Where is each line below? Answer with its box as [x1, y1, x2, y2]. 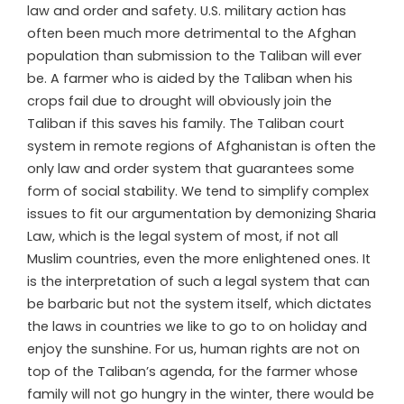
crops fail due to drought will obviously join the [27, 91, 332, 110]
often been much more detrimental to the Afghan [27, 23, 356, 42]
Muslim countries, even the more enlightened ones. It [27, 249, 371, 268]
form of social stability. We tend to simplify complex [27, 181, 369, 200]
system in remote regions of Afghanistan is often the [27, 136, 376, 155]
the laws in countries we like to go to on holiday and [27, 317, 367, 335]
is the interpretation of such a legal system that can [27, 271, 370, 290]
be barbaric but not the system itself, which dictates [27, 294, 372, 313]
